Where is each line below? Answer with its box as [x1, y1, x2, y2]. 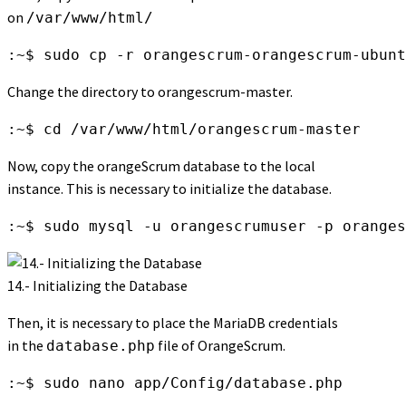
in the [7, 336, 46, 355]
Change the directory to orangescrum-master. [7, 82, 293, 101]
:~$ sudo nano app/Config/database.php [7, 374, 343, 392]
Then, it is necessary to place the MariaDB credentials [7, 314, 338, 333]
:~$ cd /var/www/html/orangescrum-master [7, 121, 361, 139]
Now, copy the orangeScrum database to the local [7, 157, 315, 176]
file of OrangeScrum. [155, 336, 285, 355]
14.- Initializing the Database [7, 276, 188, 295]
